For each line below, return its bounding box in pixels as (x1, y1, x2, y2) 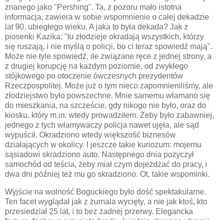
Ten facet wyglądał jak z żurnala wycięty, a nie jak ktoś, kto (5, 197, 207, 206)
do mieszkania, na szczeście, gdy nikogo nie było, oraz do (5, 101, 206, 110)
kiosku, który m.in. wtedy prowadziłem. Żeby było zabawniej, (5, 110, 214, 119)
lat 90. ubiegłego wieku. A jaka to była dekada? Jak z (5, 22, 188, 31)
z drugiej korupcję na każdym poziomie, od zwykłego (5, 61, 188, 70)
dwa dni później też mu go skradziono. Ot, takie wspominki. (5, 169, 210, 178)
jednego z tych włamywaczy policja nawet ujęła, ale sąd (5, 120, 199, 129)
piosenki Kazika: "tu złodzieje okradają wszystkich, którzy (5, 32, 204, 41)
